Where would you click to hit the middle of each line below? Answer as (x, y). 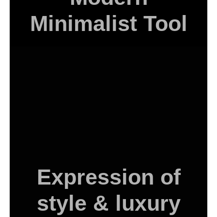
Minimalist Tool (108, 24)
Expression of (108, 177)
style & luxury (108, 203)
